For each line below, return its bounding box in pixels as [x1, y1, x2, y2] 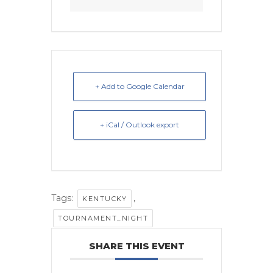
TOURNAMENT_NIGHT [58, 214, 148, 223]
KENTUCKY [82, 194, 127, 204]
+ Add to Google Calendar [94, 82, 185, 91]
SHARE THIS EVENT [88, 240, 185, 252]
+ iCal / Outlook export [100, 120, 179, 130]
